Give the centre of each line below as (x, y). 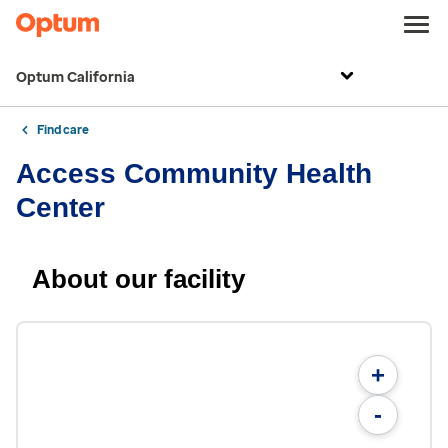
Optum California (75, 77)
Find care (63, 130)
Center (60, 207)
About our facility (138, 279)
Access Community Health (194, 173)
